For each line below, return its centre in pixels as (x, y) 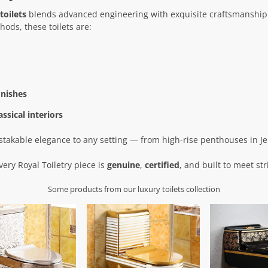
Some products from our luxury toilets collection (134, 189)
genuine (123, 165)
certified (162, 165)
